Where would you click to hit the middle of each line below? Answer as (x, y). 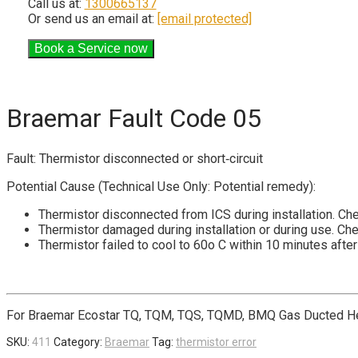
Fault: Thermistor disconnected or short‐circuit (135, 158)
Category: (79, 342)
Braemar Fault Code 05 (134, 119)
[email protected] (204, 19)
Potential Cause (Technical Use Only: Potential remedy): (161, 186)
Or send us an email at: (92, 19)
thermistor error (216, 342)
